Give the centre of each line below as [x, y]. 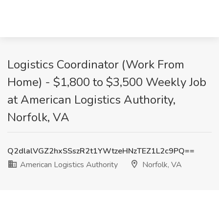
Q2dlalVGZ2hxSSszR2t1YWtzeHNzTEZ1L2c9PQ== [101, 151]
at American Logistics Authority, [91, 100]
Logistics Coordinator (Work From [96, 65]
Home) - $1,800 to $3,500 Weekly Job [107, 82]
